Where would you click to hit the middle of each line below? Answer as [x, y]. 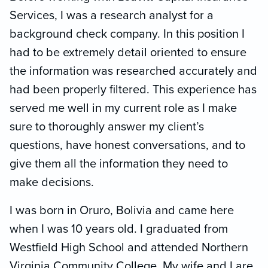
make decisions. [52, 182]
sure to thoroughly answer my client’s [107, 127]
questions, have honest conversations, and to [127, 145]
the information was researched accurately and [133, 71]
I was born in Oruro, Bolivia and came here [122, 210]
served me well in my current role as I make [123, 108]
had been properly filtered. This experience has [133, 89]
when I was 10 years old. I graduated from [119, 229]
